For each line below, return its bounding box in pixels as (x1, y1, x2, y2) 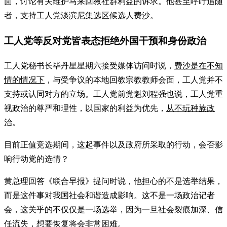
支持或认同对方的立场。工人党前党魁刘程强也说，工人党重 (4, 89, 223, 98)
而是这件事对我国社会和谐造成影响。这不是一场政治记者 (4, 191, 215, 200)
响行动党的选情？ (4, 154, 69, 163)
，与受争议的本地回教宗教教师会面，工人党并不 (45, 75, 223, 84)
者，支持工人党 (4, 11, 61, 20)
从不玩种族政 (166, 103, 215, 112)
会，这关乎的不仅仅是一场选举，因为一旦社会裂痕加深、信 (4, 205, 223, 214)
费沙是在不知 (174, 61, 223, 70)
